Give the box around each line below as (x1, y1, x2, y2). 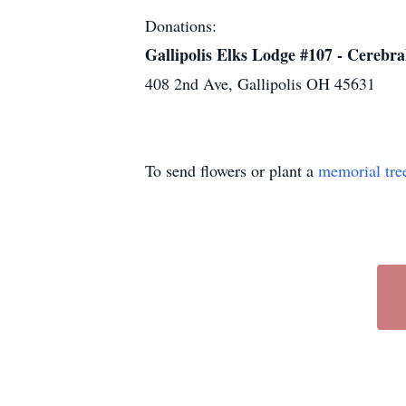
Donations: (145, 14, 217, 36)
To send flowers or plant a (145, 159, 318, 181)
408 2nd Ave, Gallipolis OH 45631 (145, 72, 375, 94)
